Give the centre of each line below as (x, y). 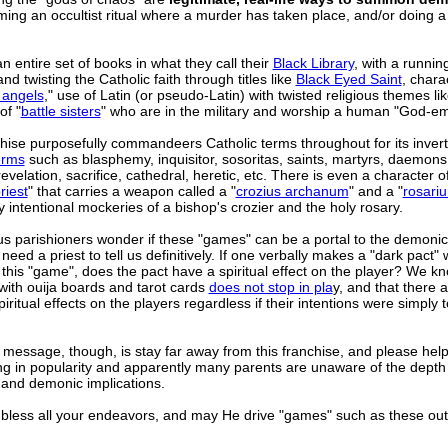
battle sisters (60, 111)
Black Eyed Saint (348, 79)
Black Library (313, 63)
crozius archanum (292, 191)
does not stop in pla (270, 287)
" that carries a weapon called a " (131, 191)
